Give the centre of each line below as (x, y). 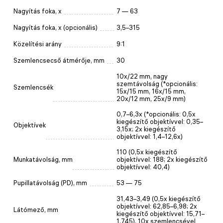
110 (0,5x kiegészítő (147, 152)
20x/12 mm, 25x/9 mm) (151, 99)
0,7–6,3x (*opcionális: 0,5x (156, 114)
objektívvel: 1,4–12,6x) (150, 136)
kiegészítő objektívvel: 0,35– (160, 121)
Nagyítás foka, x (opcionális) (56, 27)
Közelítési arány (38, 44)
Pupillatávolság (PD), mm (50, 183)
